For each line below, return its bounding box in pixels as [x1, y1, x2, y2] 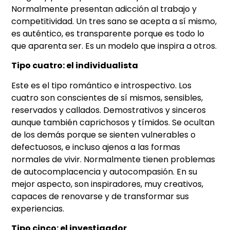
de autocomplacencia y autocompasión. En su [11, 165, 198, 178]
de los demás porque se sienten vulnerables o [11, 128, 196, 141]
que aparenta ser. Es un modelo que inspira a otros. [11, 40, 217, 52]
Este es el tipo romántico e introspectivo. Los [11, 79, 192, 91]
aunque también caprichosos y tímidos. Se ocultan [11, 116, 215, 128]
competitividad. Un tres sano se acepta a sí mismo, [11, 15, 217, 27]
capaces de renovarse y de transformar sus [11, 190, 189, 202]
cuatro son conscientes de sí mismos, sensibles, [11, 91, 203, 104]
